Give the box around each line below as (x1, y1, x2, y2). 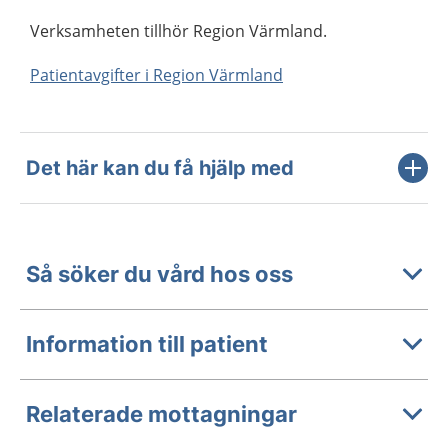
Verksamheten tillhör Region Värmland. (30, 19, 327, 42)
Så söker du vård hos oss (26, 261, 293, 288)
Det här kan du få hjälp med (26, 155, 294, 180)
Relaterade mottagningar (26, 401, 297, 428)
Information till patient (26, 331, 268, 358)
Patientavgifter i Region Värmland (30, 63, 283, 86)
